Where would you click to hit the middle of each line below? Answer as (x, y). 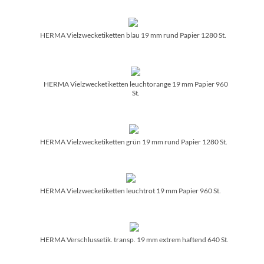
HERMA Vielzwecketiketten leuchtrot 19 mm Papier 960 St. (131, 190)
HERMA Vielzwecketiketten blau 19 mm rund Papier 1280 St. (133, 35)
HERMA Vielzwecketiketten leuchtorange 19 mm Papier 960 (136, 84)
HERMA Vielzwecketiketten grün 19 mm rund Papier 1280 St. (134, 141)
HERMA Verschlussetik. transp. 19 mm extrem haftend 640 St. (134, 239)
